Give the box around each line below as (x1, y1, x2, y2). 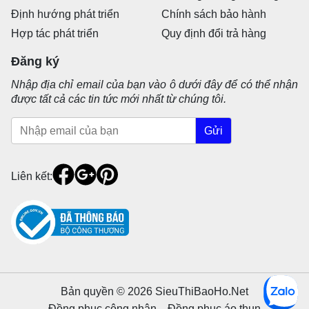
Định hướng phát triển (11, 8, 119, 20)
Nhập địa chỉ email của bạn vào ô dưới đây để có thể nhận (11, 78, 298, 90)
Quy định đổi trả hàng (161, 27, 266, 39)
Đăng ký (11, 54, 59, 68)
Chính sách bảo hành (161, 8, 266, 20)
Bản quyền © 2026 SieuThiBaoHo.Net (61, 285, 248, 297)
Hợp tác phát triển (11, 27, 99, 39)
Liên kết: (11, 170, 52, 182)
